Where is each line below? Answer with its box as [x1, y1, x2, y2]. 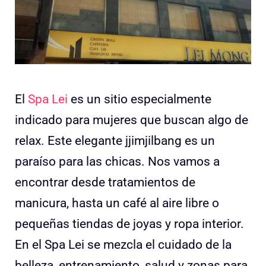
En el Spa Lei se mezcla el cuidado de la [15, 237, 232, 252]
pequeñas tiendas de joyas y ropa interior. [15, 217, 244, 232]
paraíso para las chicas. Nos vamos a [15, 154, 220, 169]
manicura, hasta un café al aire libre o [15, 196, 219, 211]
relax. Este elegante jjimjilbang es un [15, 134, 215, 148]
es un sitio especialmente [71, 92, 211, 107]
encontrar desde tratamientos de [15, 175, 195, 190]
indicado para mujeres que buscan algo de [15, 113, 248, 128]
